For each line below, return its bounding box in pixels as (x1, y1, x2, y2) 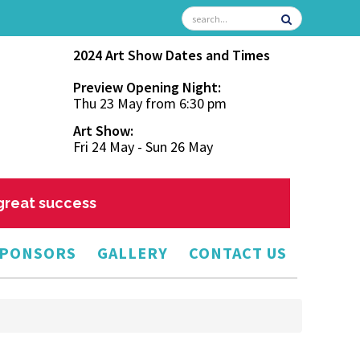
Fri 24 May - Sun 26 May (73, 137, 213, 156)
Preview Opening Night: (73, 78, 221, 96)
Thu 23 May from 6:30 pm (73, 94, 227, 112)
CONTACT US (189, 243, 287, 263)
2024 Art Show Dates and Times (73, 46, 270, 64)
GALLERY (97, 243, 168, 263)
